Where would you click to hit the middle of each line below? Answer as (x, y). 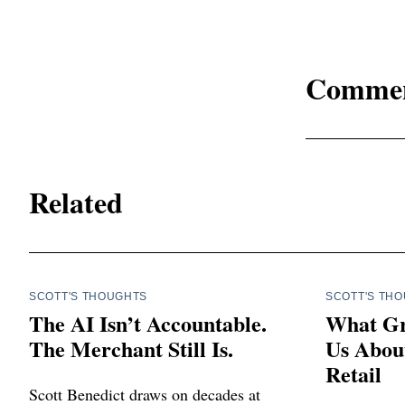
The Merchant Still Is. (131, 348)
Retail (353, 373)
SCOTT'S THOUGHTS (89, 296)
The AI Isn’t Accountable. (148, 323)
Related (76, 202)
